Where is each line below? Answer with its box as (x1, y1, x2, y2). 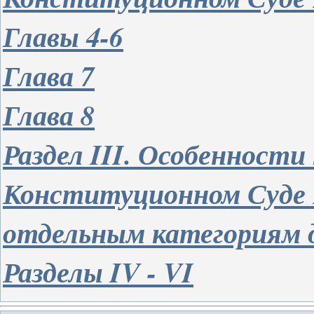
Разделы (3, 252, 110, 292)
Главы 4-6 (3, 16, 123, 56)
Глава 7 (3, 55, 95, 95)
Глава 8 (3, 95, 95, 135)
